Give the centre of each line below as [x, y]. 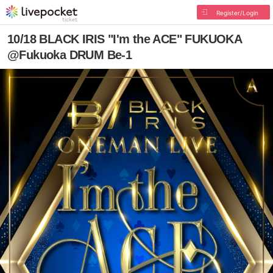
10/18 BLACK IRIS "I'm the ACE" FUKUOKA [125, 39]
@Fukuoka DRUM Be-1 [70, 55]
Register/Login [237, 13]
